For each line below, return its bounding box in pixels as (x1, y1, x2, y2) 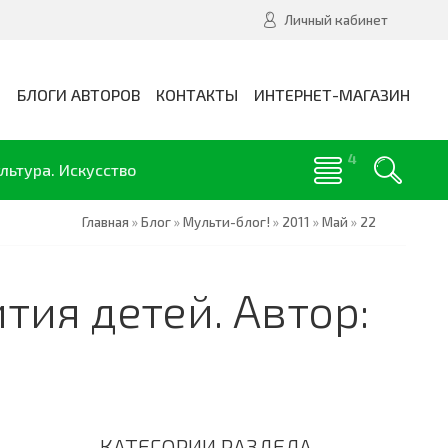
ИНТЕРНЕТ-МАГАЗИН (254, 85, 410, 104)
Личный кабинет (284, 12, 388, 28)
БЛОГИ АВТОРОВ (17, 85, 140, 104)
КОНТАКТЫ (156, 85, 238, 104)
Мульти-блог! (183, 214, 270, 230)
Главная (82, 214, 129, 230)
